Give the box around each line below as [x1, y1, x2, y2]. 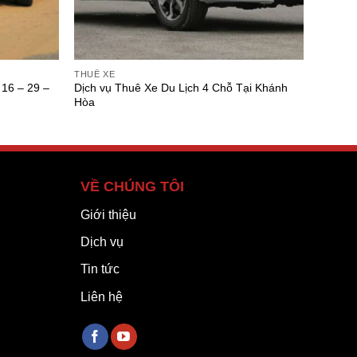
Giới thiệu [80, 207, 136, 222]
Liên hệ [80, 289, 123, 304]
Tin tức [80, 262, 120, 277]
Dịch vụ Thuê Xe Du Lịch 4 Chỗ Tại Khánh [74, 81, 288, 95]
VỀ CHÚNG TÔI [80, 178, 184, 194]
